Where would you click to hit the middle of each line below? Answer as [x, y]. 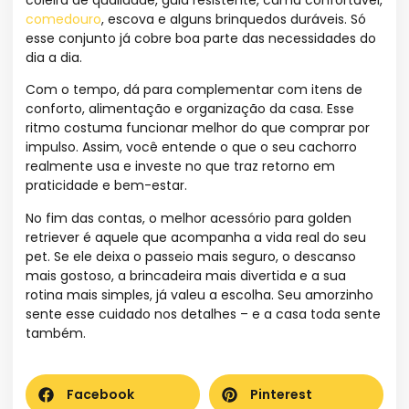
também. [56, 333]
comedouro [63, 19]
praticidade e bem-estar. [106, 186]
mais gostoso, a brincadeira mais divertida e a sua [186, 275]
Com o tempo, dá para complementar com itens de [194, 90]
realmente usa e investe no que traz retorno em [180, 167]
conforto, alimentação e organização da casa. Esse [190, 109]
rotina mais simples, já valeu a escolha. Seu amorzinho [199, 294]
